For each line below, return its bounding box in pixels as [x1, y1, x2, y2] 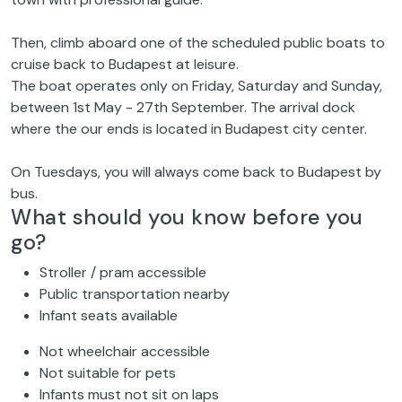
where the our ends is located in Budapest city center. [11, 119, 367, 139]
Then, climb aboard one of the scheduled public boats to [11, 33, 385, 53]
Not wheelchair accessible [39, 342, 210, 362]
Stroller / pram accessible [39, 263, 206, 283]
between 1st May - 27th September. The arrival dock [11, 98, 355, 118]
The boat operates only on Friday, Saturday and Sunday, [11, 76, 382, 96]
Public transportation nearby [39, 284, 230, 304]
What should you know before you [11, 204, 363, 232]
